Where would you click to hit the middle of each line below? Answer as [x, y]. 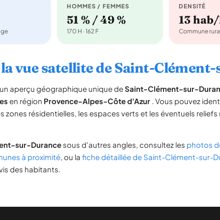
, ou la [71, 157]
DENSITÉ [192, 6]
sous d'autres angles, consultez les [124, 145]
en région [26, 101]
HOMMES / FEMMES [98, 6]
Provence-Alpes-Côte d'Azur [97, 101]
